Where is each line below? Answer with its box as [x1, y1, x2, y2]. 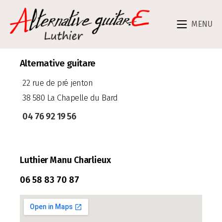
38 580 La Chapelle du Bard [22, 93, 117, 103]
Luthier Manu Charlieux [20, 155, 111, 166]
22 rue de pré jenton [22, 78, 93, 88]
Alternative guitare [20, 57, 96, 69]
